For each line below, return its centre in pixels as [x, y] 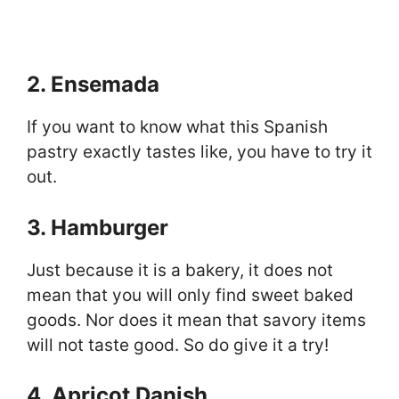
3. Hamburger [98, 227]
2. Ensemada [93, 85]
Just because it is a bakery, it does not [180, 270]
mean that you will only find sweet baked [190, 295]
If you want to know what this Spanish [177, 127]
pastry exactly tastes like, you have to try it [199, 152]
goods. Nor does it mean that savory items [196, 320]
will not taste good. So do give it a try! [178, 345]
